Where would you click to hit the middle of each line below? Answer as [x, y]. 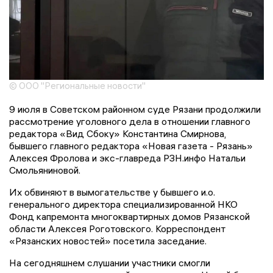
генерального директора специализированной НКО [123, 204]
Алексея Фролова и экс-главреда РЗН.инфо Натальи [127, 158]
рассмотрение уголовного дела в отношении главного [130, 121]
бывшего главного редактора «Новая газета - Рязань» [131, 145]
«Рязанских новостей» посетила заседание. [108, 240]
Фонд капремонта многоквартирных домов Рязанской [129, 216]
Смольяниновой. [45, 170]
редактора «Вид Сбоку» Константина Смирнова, [118, 133]
